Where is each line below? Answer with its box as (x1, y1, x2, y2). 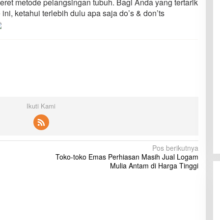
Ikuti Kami (27, 101, 56, 111)
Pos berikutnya (152, 143, 198, 153)
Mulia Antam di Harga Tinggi (110, 161, 198, 171)
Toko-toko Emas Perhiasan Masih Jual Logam (55, 152, 198, 162)
